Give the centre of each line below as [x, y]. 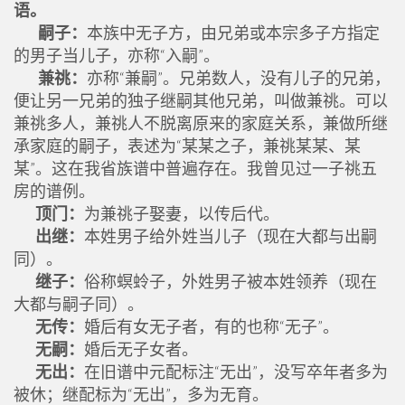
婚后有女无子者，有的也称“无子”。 [212, 326]
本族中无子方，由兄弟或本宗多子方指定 [233, 33]
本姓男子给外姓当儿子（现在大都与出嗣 [231, 236]
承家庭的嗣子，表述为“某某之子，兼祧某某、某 [187, 146]
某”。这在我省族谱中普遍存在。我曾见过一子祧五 [195, 168]
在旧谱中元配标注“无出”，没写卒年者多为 [236, 372]
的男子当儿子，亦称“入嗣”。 [117, 55]
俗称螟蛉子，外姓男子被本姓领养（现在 [231, 281]
